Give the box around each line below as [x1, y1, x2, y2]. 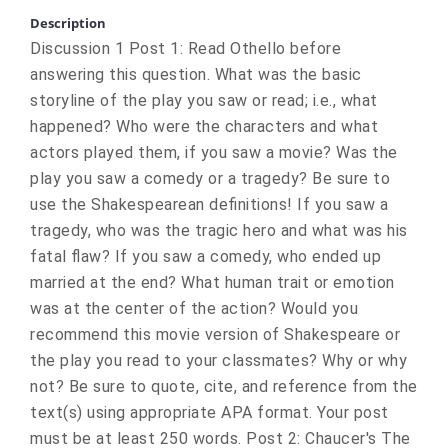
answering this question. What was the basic [30, 65, 362, 84]
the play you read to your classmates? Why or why [30, 351, 407, 370]
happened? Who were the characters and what [30, 117, 378, 136]
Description [30, 14, 106, 32]
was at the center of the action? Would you [30, 299, 358, 318]
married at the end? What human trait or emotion [30, 273, 395, 292]
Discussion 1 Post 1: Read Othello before [30, 39, 341, 58]
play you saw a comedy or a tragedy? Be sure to [30, 169, 390, 188]
